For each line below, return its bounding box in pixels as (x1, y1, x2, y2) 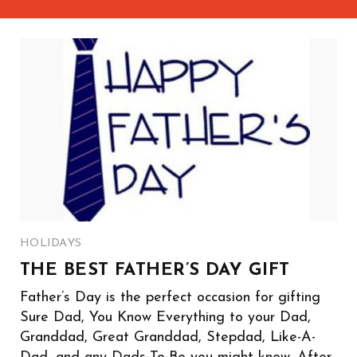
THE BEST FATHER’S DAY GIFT (20, 261, 290, 280)
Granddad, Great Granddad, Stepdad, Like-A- (20, 330, 316, 346)
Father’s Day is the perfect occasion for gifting (20, 290, 320, 306)
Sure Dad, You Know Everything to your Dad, (20, 310, 311, 326)
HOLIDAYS (20, 237, 82, 250)
